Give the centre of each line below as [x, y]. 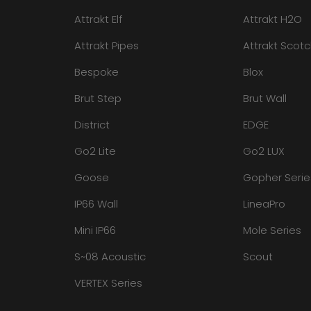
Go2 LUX [264, 151]
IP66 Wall [96, 204]
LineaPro [264, 204]
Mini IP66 [95, 230]
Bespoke [96, 72]
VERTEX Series [108, 283]
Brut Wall [265, 98]
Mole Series [272, 230]
